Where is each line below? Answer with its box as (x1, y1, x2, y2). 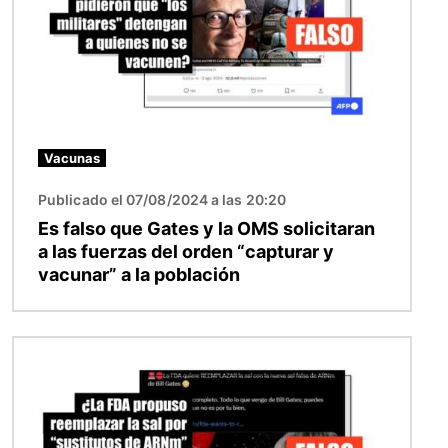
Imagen (13, 339, 71, 360)
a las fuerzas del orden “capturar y (38, 241, 334, 263)
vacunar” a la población (38, 264, 240, 286)
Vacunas (44, 150, 100, 167)
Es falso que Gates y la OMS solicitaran (38, 218, 375, 240)
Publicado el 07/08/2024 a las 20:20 (38, 191, 286, 209)
